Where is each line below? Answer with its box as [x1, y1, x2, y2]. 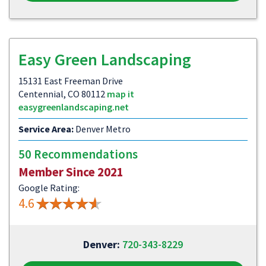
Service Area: [18, 123, 74, 135]
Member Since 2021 [18, 164, 123, 180]
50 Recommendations [18, 146, 138, 162]
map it [107, 88, 134, 100]
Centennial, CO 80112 [18, 88, 107, 100]
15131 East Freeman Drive [18, 75, 123, 87]
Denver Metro [74, 123, 131, 135]
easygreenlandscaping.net [18, 101, 129, 113]
